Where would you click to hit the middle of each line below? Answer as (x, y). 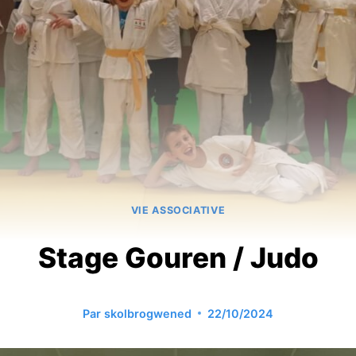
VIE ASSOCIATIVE (178, 211)
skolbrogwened (147, 313)
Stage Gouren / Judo (178, 258)
